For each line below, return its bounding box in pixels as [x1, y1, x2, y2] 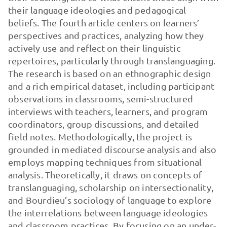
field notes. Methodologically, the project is [8, 131, 192, 142]
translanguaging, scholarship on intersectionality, [8, 182, 213, 193]
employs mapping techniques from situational [8, 157, 202, 167]
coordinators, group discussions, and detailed [8, 119, 199, 129]
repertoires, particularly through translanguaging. [8, 55, 215, 66]
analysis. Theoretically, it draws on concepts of [8, 169, 203, 180]
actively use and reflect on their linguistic [8, 43, 180, 53]
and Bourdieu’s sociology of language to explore [8, 195, 212, 205]
